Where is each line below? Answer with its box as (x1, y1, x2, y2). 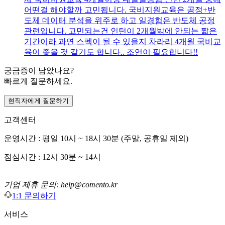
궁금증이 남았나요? (4, 66, 74, 75)
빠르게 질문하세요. (4, 77, 72, 86)
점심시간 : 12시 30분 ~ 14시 (4, 153, 101, 162)
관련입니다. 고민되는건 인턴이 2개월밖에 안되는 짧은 (24, 27, 217, 36)
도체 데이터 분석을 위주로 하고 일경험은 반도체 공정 (24, 16, 215, 25)
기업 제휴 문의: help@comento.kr (4, 180, 118, 189)
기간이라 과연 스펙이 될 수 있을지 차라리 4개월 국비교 (24, 37, 221, 46)
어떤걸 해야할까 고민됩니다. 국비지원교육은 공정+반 (24, 6, 215, 15)
